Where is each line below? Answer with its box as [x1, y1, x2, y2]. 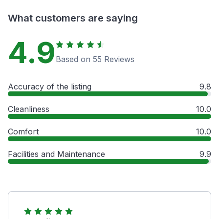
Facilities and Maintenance [8, 149, 105, 159]
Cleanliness [8, 104, 49, 114]
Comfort [8, 126, 39, 136]
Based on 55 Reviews [56, 54, 134, 64]
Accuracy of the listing [8, 81, 91, 91]
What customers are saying [8, 12, 138, 24]
